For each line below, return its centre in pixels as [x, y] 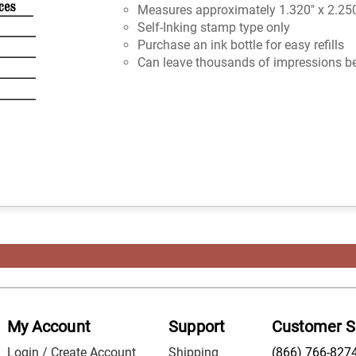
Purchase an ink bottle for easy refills [240, 44]
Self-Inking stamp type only [213, 27]
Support [197, 327]
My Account [49, 327]
